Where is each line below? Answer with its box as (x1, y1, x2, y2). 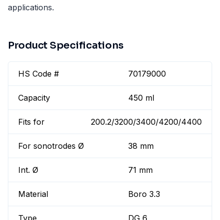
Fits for (18, 117, 45, 127)
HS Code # (18, 69, 59, 79)
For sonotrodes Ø (18, 141, 84, 151)
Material (18, 189, 48, 199)
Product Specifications (8, 39, 124, 52)
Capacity (18, 93, 50, 103)
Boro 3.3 (128, 189, 161, 199)
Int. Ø (18, 165, 38, 175)
